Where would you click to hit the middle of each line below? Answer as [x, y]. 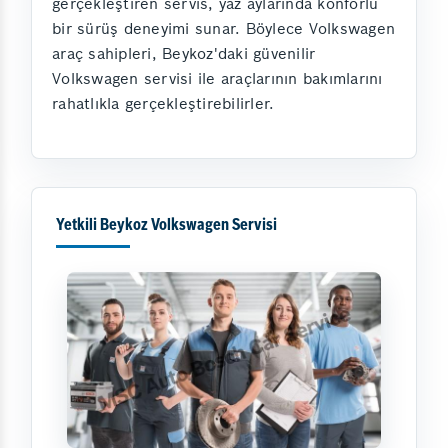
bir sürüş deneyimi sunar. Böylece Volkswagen [223, 28]
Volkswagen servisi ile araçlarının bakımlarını [217, 78]
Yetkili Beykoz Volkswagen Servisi [166, 225]
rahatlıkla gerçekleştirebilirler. [163, 103]
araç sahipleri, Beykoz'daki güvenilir [184, 53]
